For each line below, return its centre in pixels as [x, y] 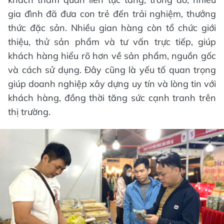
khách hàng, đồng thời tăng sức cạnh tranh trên [112, 98]
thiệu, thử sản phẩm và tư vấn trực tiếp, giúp [112, 42]
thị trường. [29, 112]
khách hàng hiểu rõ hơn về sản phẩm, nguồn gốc [112, 56]
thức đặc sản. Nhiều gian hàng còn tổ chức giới [112, 28]
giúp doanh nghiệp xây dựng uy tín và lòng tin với [112, 84]
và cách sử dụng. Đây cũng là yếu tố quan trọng [112, 70]
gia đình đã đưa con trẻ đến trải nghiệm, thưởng [112, 14]
